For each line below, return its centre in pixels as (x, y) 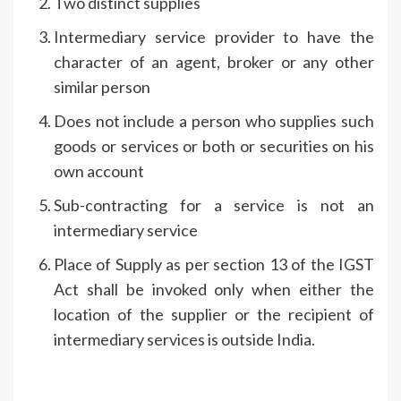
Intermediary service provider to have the (214, 36)
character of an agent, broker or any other (214, 61)
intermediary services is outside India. (184, 339)
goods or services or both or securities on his (214, 145)
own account (99, 171)
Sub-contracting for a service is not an (214, 205)
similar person (102, 86)
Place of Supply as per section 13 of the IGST (214, 264)
